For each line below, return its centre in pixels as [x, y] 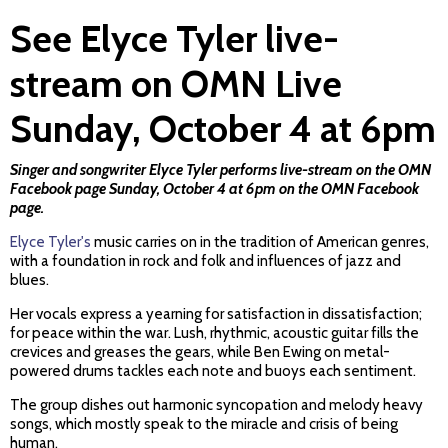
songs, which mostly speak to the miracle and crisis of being [204, 424]
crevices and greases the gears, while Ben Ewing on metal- [200, 352]
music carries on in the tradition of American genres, [260, 242]
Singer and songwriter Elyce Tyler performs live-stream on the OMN [220, 170]
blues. [29, 280]
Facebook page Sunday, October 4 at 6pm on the [165, 189]
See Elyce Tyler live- [174, 39]
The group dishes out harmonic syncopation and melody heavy [216, 405]
